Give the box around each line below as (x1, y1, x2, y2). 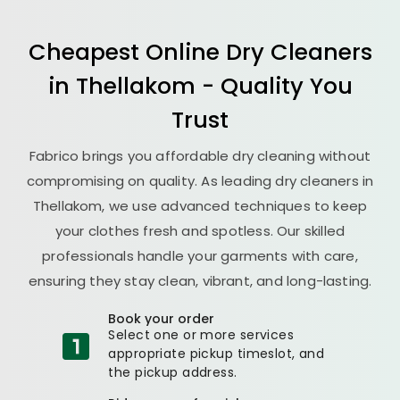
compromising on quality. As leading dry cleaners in (26, 171, 374, 190)
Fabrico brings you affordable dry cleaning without (29, 146, 371, 165)
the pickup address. (108, 362, 237, 381)
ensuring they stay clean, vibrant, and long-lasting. (28, 271, 372, 290)
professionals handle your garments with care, (42, 246, 358, 265)
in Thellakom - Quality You (47, 69, 353, 102)
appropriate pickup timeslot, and (108, 344, 325, 362)
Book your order (108, 309, 215, 328)
